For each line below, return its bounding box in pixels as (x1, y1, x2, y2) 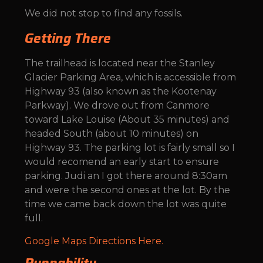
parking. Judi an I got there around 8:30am (25, 170, 227, 182)
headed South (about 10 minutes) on (25, 128, 198, 140)
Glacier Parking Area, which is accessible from (25, 72, 236, 83)
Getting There (25, 28, 111, 49)
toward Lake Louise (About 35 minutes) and (25, 114, 230, 126)
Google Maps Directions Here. (25, 235, 163, 247)
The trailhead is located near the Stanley (25, 58, 215, 69)
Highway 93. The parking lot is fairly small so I (25, 142, 235, 154)
